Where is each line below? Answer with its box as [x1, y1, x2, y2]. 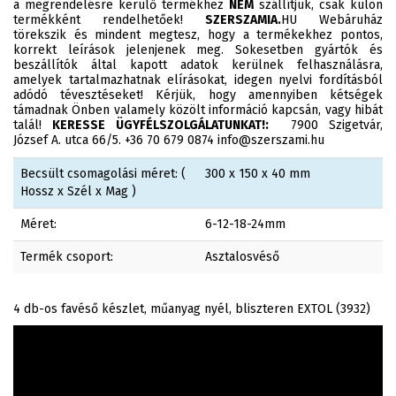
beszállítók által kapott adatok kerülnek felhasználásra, [13, 57, 383, 72]
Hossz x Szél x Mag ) [20, 184, 136, 199]
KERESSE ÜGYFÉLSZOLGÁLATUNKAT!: [52, 118, 269, 133]
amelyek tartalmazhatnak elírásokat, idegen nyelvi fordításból [13, 72, 383, 88]
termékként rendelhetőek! [13, 12, 205, 27]
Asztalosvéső [205, 249, 279, 264]
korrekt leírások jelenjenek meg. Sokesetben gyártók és [13, 42, 383, 57]
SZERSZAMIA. [205, 12, 281, 27]
